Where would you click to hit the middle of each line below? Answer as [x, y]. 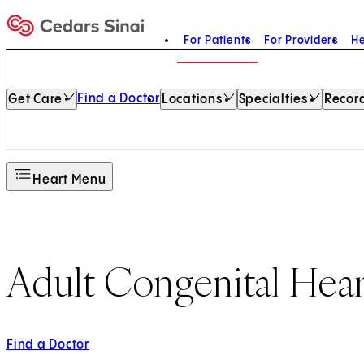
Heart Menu [69, 180]
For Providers [301, 41]
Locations [192, 100]
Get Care [35, 100]
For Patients [217, 41]
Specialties [273, 100]
